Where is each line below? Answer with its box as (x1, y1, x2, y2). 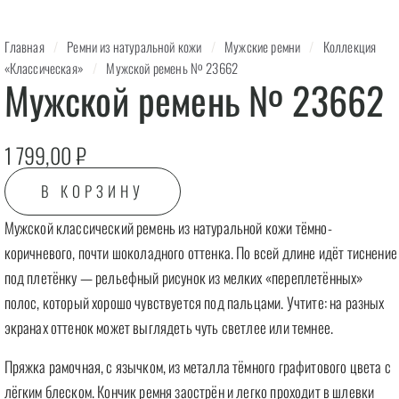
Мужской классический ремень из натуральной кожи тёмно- (4, 216, 332, 239)
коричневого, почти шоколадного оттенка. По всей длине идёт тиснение (4, 241, 397, 264)
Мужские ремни (224, 37, 301, 56)
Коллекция (322, 37, 377, 56)
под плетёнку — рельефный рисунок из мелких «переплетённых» (4, 266, 363, 289)
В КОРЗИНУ (40, 180, 144, 202)
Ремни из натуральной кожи (67, 37, 202, 56)
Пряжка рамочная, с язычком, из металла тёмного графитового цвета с (4, 355, 391, 378)
